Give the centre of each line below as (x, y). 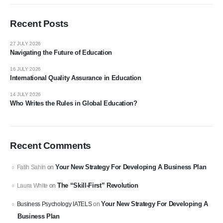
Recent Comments (51, 146)
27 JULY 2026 (26, 44)
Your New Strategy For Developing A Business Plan (131, 167)
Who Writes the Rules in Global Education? (74, 103)
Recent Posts (39, 23)
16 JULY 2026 (26, 69)
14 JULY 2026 (26, 94)
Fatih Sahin (31, 167)
